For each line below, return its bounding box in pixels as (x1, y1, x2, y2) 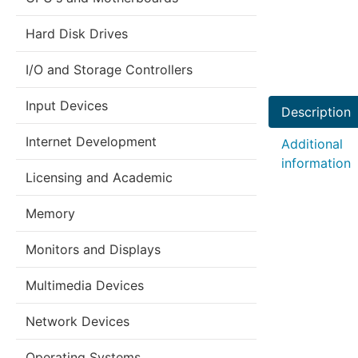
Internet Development (26, 133, 157, 149)
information (281, 155, 351, 171)
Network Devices (26, 313, 129, 329)
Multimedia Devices (26, 277, 144, 293)
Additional (281, 136, 343, 152)
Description (281, 104, 351, 120)
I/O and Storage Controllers (26, 62, 193, 78)
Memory (26, 205, 75, 221)
